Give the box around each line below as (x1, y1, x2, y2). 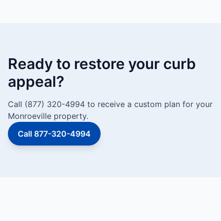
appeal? (8, 73, 64, 90)
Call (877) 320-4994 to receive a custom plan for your (8, 99, 213, 109)
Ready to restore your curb (8, 55, 196, 73)
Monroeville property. (8, 111, 88, 121)
